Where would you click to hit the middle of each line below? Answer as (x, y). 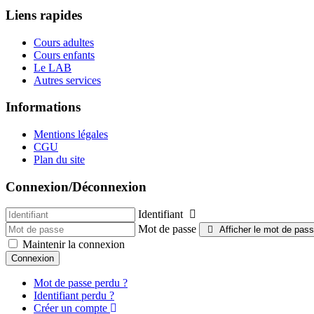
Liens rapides (44, 15)
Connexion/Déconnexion (76, 186)
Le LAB (53, 67)
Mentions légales (71, 134)
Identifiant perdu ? (74, 296)
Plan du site (59, 159)
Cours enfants (64, 55)
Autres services (67, 80)
